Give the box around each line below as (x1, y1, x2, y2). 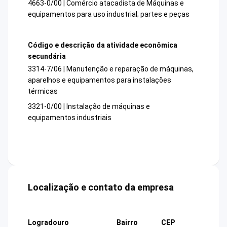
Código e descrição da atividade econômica (28, 41, 177, 49)
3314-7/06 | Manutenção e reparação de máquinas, (28, 65, 194, 73)
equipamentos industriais (28, 113, 111, 122)
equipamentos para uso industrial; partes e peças (28, 10, 190, 18)
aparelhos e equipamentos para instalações (28, 76, 171, 85)
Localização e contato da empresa (28, 182, 174, 193)
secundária (28, 52, 66, 60)
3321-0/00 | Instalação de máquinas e (28, 102, 150, 111)
